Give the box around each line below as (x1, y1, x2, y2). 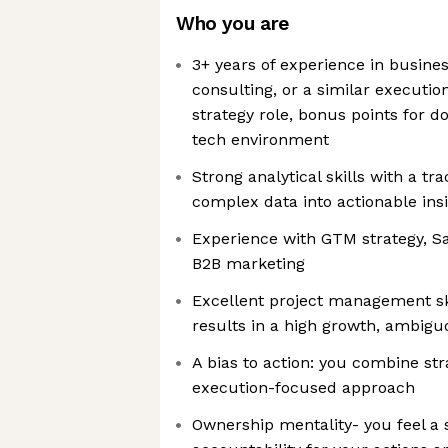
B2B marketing (192, 254, 305, 273)
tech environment (192, 130, 329, 149)
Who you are (176, 12, 289, 35)
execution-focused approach (192, 378, 415, 397)
